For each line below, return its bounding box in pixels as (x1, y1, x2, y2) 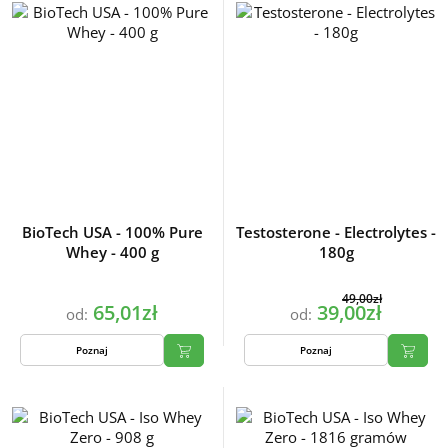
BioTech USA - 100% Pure (21, 222, 203, 243)
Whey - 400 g (65, 242, 159, 263)
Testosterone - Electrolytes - (236, 222, 436, 243)
